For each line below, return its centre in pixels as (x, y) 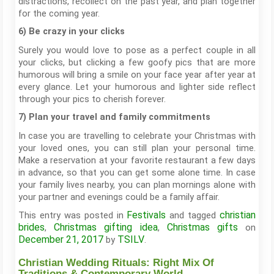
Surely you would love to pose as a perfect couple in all (137, 50)
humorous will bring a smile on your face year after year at (137, 75)
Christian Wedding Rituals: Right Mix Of (116, 263)
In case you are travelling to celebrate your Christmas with (137, 136)
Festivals (146, 215)
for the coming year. (59, 13)
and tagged (193, 215)
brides (31, 227)
